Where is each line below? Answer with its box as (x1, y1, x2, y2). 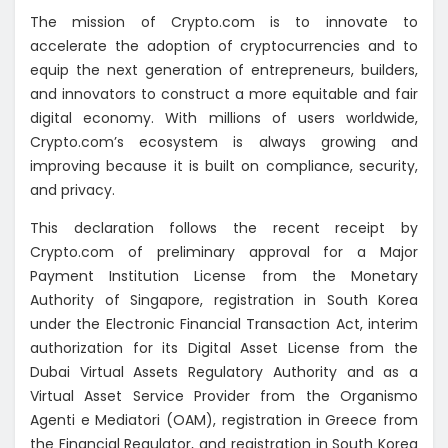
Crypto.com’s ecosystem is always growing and (30, 132, 418, 153)
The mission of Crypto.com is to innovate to (30, 12, 418, 33)
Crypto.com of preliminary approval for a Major (30, 242, 418, 263)
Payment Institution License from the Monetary (30, 266, 418, 287)
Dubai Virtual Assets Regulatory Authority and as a (30, 362, 418, 383)
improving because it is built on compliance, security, (30, 156, 418, 177)
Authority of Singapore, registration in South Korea (30, 290, 418, 311)
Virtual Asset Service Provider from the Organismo (30, 386, 418, 407)
